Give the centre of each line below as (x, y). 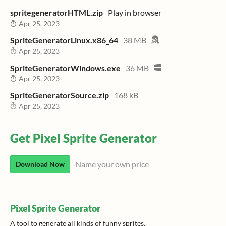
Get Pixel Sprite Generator (83, 138)
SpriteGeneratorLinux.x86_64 (64, 40)
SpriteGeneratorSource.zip (60, 95)
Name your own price (112, 164)
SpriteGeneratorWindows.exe (65, 68)
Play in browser (135, 12)
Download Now (40, 164)
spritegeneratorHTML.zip (56, 12)
